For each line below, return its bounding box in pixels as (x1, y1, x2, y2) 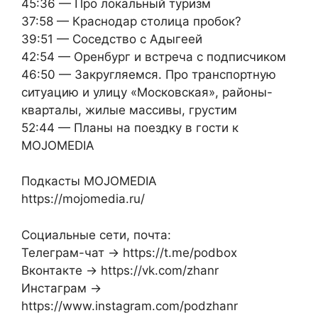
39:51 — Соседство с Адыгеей (21, 31, 202, 46)
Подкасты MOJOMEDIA (21, 174, 157, 189)
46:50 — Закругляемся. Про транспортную (21, 67, 276, 82)
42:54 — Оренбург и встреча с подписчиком (21, 49, 286, 64)
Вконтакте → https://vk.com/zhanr (21, 263, 219, 278)
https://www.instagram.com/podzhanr (21, 298, 238, 313)
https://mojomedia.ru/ (21, 192, 145, 207)
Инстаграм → (21, 280, 102, 295)
